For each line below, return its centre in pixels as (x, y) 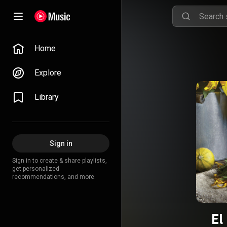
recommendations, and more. (54, 177)
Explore (48, 73)
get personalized (36, 169)
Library (47, 97)
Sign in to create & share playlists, (60, 161)
